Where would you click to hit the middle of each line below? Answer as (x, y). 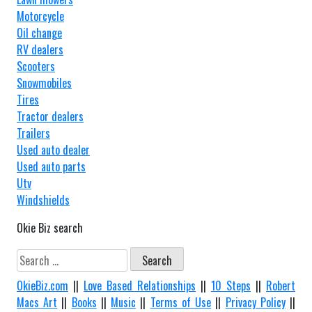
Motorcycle (40, 16)
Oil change (39, 33)
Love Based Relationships (140, 285)
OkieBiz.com (42, 285)
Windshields (43, 200)
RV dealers (40, 49)
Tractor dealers (50, 116)
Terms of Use (181, 302)
